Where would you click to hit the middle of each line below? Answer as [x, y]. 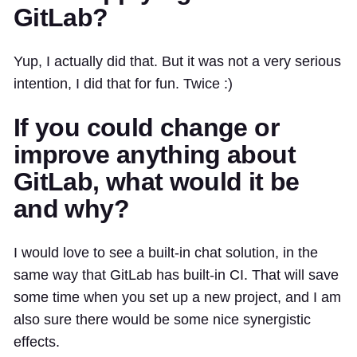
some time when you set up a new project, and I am [177, 297]
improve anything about [155, 154]
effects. [37, 341]
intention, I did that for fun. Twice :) [123, 83]
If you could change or [146, 127]
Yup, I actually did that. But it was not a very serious [177, 61]
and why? [71, 208]
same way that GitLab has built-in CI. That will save [176, 275]
